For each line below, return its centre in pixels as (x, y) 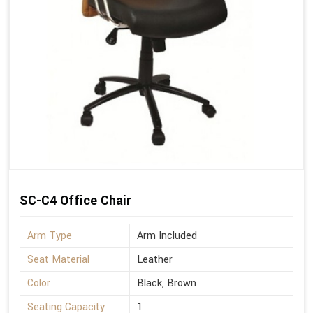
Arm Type (50, 236)
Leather (155, 260)
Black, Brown (167, 284)
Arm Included (167, 236)
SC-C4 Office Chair (75, 201)
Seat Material (58, 260)
